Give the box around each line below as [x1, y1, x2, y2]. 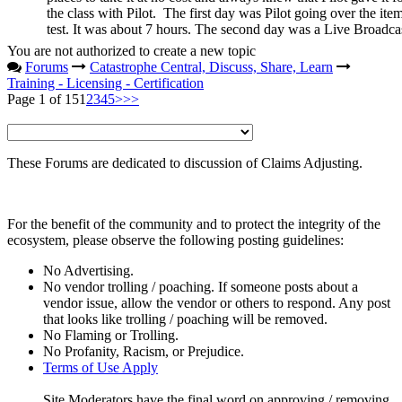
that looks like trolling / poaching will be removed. [43, 310, 328, 327]
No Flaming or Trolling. [43, 327, 179, 343]
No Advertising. [43, 262, 137, 278]
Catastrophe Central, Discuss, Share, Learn [90, 58, 333, 74]
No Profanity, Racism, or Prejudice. [43, 343, 244, 359]
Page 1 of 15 [7, 91, 79, 107]
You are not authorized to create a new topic [7, 42, 256, 58]
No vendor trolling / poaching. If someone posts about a [43, 278, 358, 294]
